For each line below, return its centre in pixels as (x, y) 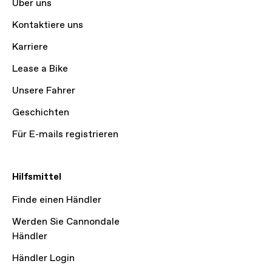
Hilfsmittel (37, 177)
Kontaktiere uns (48, 25)
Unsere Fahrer (44, 91)
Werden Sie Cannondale (66, 222)
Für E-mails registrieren (65, 134)
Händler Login (43, 258)
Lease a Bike (40, 69)
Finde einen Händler (57, 200)
